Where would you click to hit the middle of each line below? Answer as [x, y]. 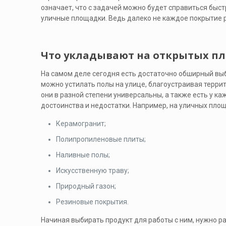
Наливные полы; [83, 155]
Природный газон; [86, 186]
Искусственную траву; [92, 171]
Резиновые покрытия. [92, 202]
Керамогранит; [81, 124]
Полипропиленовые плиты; [101, 139]
